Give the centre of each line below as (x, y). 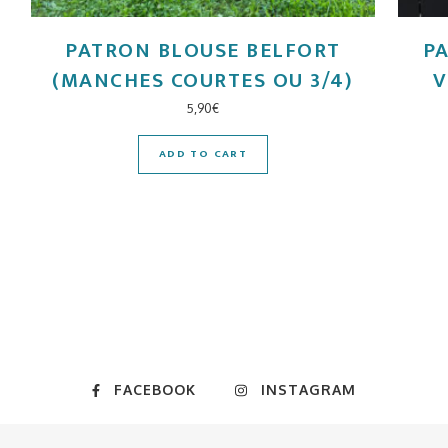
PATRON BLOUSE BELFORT (203, 51)
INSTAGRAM (308, 389)
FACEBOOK (155, 389)
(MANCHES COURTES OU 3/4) (203, 81)
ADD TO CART (203, 154)
